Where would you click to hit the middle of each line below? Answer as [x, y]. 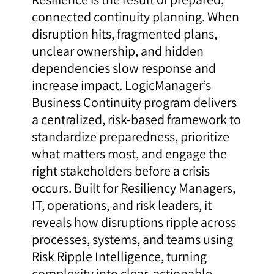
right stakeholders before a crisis [121, 171]
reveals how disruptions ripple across [134, 222]
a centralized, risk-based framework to [137, 120]
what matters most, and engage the [130, 154]
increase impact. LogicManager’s [122, 85]
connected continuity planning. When [136, 17]
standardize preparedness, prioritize [131, 137]
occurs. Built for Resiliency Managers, [134, 188]
